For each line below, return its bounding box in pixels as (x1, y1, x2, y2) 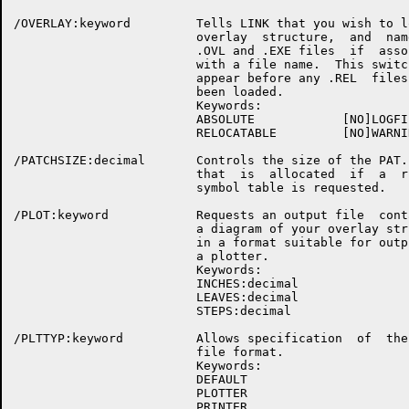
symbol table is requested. (14, 181, 386, 194)
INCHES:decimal (14, 277, 299, 290)
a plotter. (14, 249, 269, 263)
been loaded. (14, 85, 284, 99)
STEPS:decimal (14, 304, 291, 318)
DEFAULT (14, 372, 247, 386)
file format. (14, 345, 284, 359)
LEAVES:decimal (14, 290, 299, 304)
